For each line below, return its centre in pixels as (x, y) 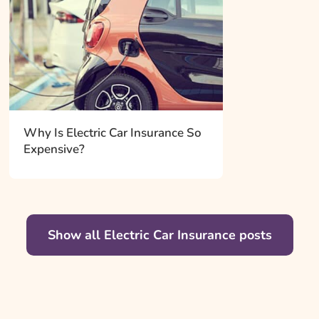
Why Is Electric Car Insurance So (112, 132)
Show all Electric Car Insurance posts (159, 235)
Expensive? (54, 149)
